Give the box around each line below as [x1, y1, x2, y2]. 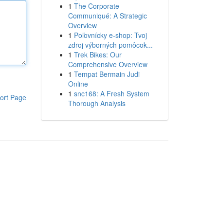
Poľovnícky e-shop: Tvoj [73, 30, 147, 40]
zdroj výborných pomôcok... [68, 40, 153, 50]
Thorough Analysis [68, 98, 126, 108]
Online [68, 79, 88, 89]
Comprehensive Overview [68, 59, 147, 69]
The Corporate [73, 1, 119, 11]
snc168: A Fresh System [73, 89, 149, 98]
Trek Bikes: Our [73, 50, 122, 59]
